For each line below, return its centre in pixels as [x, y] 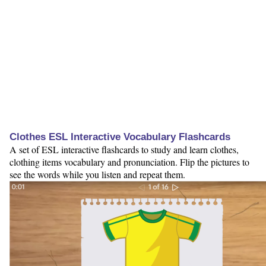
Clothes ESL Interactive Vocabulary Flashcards [120, 137]
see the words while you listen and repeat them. [97, 175]
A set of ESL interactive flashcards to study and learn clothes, [124, 150]
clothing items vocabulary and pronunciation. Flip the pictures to [129, 162]
